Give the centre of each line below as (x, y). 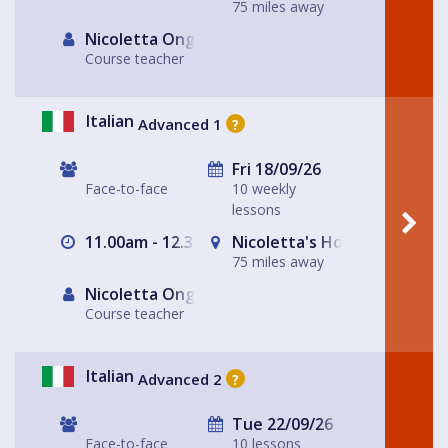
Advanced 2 (180, 378)
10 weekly (264, 189)
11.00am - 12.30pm (153, 242)
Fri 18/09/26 (274, 169)
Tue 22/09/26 (280, 424)
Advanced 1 (180, 123)
